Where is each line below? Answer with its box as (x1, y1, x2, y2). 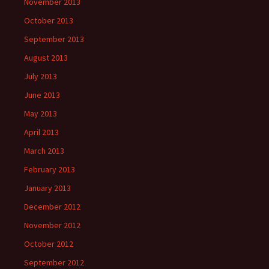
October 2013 (24, 15, 73, 26)
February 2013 (24, 164, 75, 175)
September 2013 (24, 34, 84, 44)
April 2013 (24, 127, 59, 138)
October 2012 (24, 238, 73, 249)
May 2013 (24, 108, 57, 119)
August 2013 (24, 52, 68, 63)
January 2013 (24, 183, 71, 193)
